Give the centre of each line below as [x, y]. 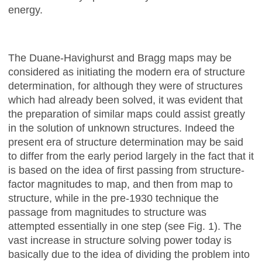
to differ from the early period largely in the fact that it [131, 156]
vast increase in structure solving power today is [120, 240]
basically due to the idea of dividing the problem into [129, 254]
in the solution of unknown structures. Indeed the [121, 128]
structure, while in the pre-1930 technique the [113, 198]
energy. [25, 10]
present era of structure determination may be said [126, 142]
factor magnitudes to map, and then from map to [120, 184]
